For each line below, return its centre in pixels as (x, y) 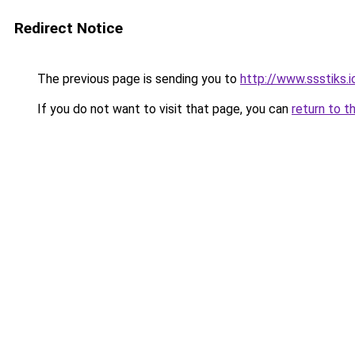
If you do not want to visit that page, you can (163, 109)
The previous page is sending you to (137, 79)
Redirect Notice (69, 28)
